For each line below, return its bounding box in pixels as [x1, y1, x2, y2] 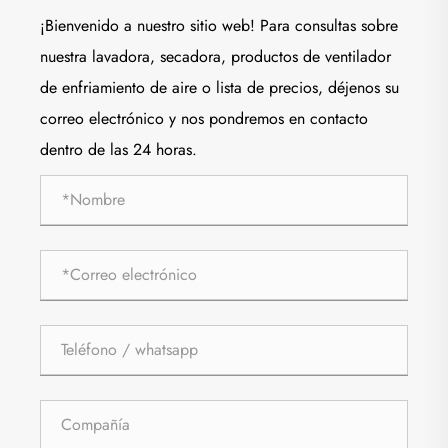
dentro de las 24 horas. [40, 137, 197, 161]
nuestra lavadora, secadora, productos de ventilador [40, 44, 391, 68]
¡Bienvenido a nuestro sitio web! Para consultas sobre [40, 13, 398, 37]
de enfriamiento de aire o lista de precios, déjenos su [40, 75, 399, 99]
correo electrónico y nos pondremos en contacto [40, 106, 368, 130]
